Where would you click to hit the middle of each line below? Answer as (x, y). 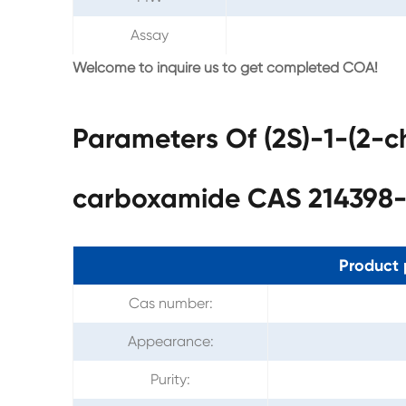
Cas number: (170, 303)
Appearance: (170, 341)
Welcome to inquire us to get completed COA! (225, 67)
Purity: (170, 379)
